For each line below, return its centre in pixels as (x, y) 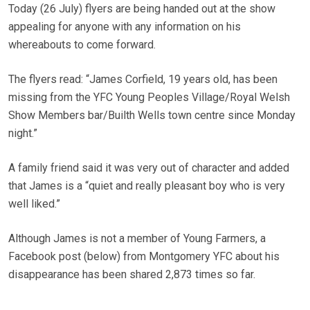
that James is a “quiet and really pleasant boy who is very (147, 186)
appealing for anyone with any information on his (125, 27)
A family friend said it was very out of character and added (149, 168)
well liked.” (34, 204)
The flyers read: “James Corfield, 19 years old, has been (143, 80)
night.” (23, 134)
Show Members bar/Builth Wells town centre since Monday (152, 116)
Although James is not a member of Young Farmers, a (137, 239)
